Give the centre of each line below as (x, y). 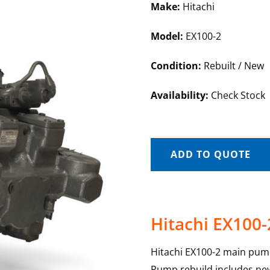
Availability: (179, 95)
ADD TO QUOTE (210, 154)
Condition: (176, 66)
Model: (167, 36)
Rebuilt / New (232, 66)
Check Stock (237, 95)
